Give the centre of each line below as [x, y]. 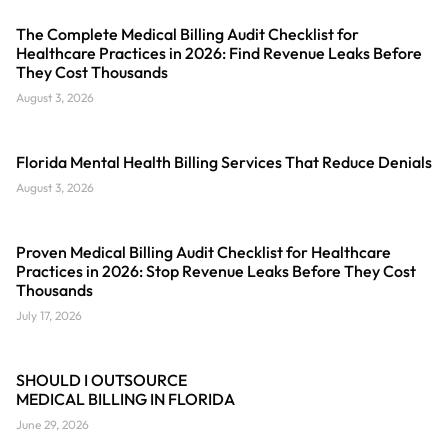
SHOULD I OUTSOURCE [101, 379]
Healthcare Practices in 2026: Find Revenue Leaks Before [219, 52]
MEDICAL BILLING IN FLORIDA [125, 398]
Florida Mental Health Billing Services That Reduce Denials [224, 161]
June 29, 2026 [52, 424]
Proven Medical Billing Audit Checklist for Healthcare [203, 251]
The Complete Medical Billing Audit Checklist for [187, 33]
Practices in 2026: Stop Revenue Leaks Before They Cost [216, 270]
